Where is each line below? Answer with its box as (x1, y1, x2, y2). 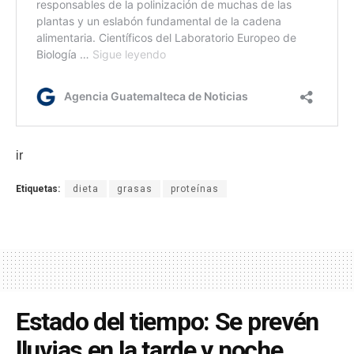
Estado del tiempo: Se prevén (16, 306, 319, 337)
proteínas (171, 183, 219, 194)
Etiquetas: (16, 183, 60, 194)
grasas (117, 183, 153, 194)
